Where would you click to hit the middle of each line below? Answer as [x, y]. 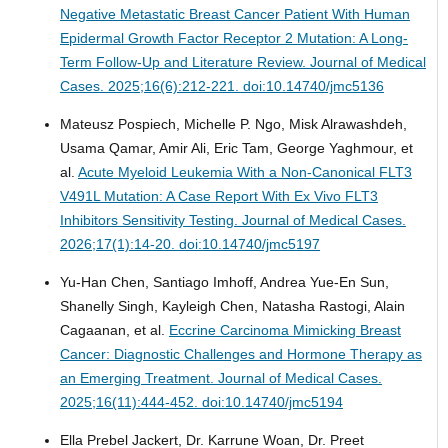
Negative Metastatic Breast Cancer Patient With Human [234, 13]
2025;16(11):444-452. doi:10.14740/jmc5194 [201, 401]
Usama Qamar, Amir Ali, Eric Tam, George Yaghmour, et [236, 147]
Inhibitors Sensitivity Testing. [150, 219]
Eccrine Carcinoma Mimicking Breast [284, 329]
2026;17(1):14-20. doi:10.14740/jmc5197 [189, 243]
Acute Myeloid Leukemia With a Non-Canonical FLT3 [244, 171]
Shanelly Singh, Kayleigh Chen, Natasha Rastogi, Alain [232, 305]
